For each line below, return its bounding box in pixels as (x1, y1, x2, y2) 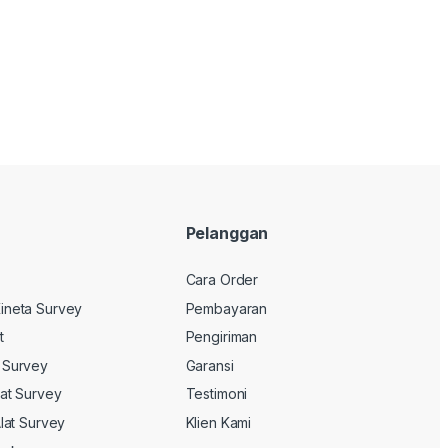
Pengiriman (185, 328, 258, 346)
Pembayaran (185, 299, 268, 317)
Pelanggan (185, 223, 269, 244)
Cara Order (185, 271, 259, 288)
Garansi (185, 356, 234, 374)
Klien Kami (185, 413, 252, 431)
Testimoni (185, 385, 248, 403)
